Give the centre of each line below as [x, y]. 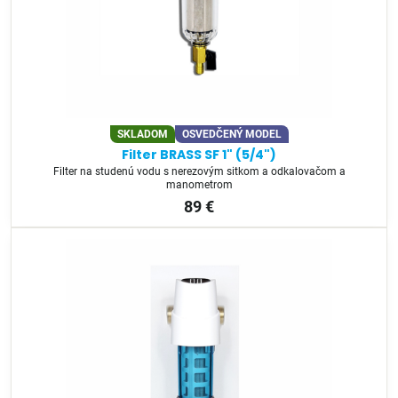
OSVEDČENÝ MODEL [231, 135]
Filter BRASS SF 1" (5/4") [199, 154]
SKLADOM [142, 135]
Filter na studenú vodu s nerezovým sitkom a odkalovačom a [199, 172]
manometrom [199, 185]
